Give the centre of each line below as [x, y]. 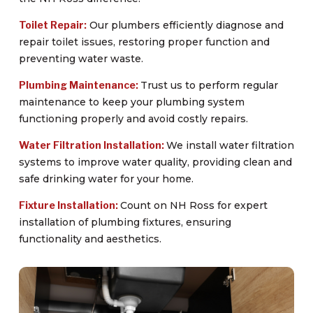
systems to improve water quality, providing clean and [155, 162]
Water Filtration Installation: [92, 145]
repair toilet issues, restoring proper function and [144, 42]
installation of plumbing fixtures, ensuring [125, 222]
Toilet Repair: [52, 24]
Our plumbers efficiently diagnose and [185, 25]
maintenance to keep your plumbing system [131, 102]
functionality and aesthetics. [90, 239]
